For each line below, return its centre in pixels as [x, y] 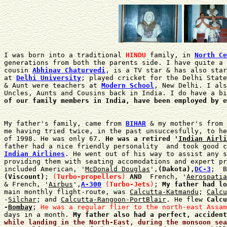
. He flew [186, 199]
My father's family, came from [65, 123]
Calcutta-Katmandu [164, 192]
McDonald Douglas [118, 169]
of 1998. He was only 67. [55, 138]
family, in [170, 55]
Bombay [20, 207]
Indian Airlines [34, 154]
